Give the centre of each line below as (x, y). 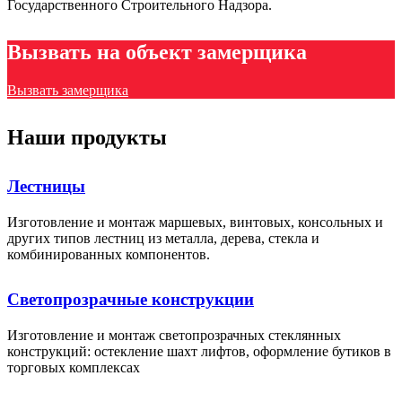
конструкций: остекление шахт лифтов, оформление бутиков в (199, 351)
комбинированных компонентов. (109, 254)
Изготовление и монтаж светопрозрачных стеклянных (174, 335)
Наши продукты (87, 137)
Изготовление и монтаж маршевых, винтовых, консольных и (195, 222)
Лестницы (46, 186)
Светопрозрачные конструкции (131, 299)
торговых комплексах (74, 367)
